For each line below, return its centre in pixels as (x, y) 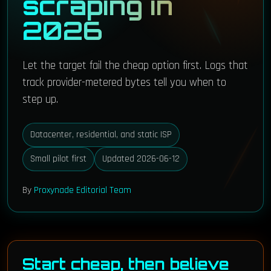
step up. (40, 100)
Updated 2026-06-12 (141, 159)
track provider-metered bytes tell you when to (124, 83)
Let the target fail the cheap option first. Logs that (135, 66)
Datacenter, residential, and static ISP (101, 135)
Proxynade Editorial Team (83, 190)
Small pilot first (58, 159)
